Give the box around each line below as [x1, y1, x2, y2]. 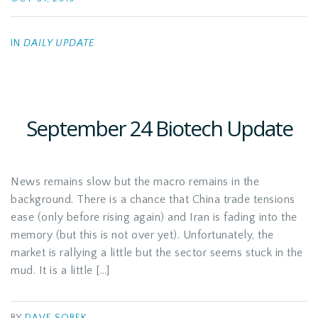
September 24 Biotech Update [26, 114, 292, 143]
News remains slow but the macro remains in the [11, 175, 259, 188]
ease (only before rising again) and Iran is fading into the [11, 211, 297, 224]
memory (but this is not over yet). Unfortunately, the [11, 229, 274, 241]
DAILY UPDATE [23, 38, 94, 49]
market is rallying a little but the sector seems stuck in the [11, 246, 303, 259]
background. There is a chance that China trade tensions [11, 193, 295, 206]
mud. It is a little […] [11, 264, 110, 277]
